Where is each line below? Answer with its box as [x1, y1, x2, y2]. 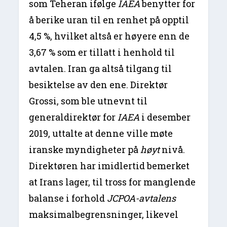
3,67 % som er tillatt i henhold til [29, 46, 175, 59]
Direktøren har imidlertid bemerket [29, 160, 190, 172]
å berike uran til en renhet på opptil [29, 14, 190, 26]
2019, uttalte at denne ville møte [29, 127, 173, 140]
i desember [141, 111, 191, 124]
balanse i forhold [29, 192, 107, 205]
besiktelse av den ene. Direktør [29, 79, 168, 91]
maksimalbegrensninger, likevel [29, 208, 179, 221]
